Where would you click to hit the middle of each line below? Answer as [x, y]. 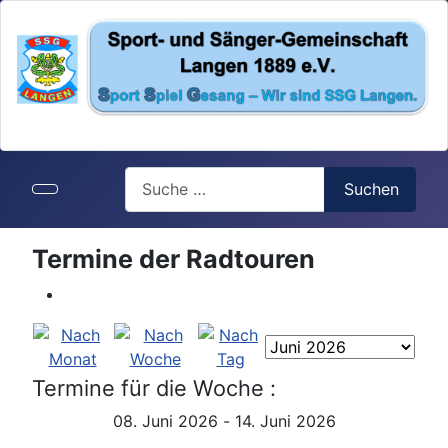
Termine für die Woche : [154, 387]
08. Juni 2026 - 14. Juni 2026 [224, 420]
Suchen [371, 189]
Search [149, 177]
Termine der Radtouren [173, 258]
